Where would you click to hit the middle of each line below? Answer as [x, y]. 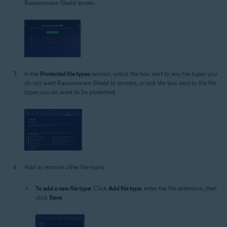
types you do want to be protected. [70, 92]
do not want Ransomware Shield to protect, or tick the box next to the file [120, 83]
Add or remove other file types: [65, 167]
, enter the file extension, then [179, 188]
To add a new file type [63, 188]
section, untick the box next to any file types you [154, 74]
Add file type [125, 188]
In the [32, 74]
